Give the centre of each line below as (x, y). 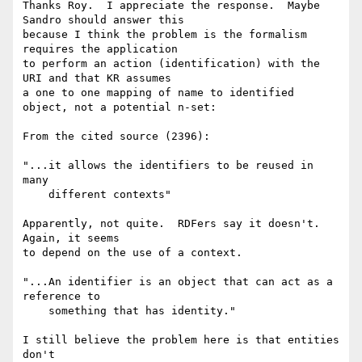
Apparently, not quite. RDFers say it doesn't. (171, 224)
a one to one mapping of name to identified (158, 93)
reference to (61, 297)
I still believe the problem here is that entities (181, 340)
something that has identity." (36, 311)
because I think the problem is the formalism (165, 35)
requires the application (103, 49)
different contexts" (36, 195)
